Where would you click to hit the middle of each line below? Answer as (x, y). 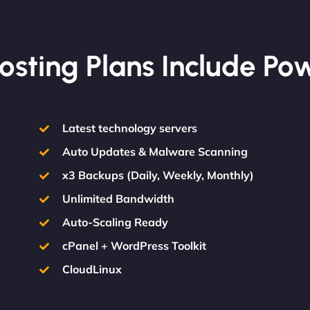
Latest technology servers (129, 128)
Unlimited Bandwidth (118, 199)
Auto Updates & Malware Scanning (155, 152)
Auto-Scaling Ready (115, 222)
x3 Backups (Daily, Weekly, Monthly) (158, 175)
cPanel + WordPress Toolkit (134, 246)
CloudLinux (92, 269)
